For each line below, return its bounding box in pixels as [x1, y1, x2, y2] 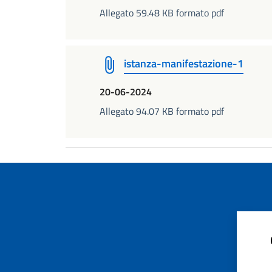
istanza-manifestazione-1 [124, 55, 243, 72]
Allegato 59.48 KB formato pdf [100, 5, 224, 20]
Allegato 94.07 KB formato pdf [100, 104, 224, 118]
